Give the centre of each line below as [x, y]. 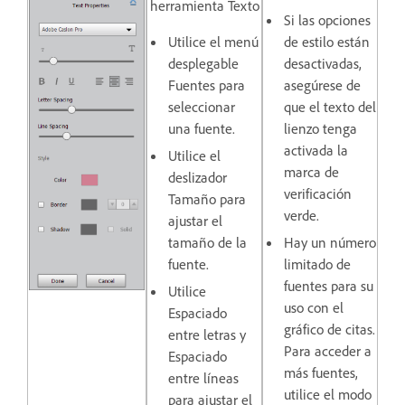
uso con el [314, 308]
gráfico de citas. [330, 330]
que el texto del [330, 107]
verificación [318, 194]
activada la [316, 151]
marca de [311, 172]
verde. [301, 216]
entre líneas [203, 378]
